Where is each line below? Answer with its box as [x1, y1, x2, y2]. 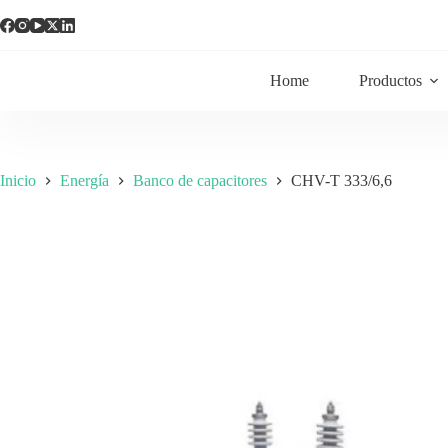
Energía [60, 172, 109, 190]
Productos [359, 72, 423, 89]
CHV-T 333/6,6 [291, 172, 392, 190]
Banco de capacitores [133, 172, 267, 190]
